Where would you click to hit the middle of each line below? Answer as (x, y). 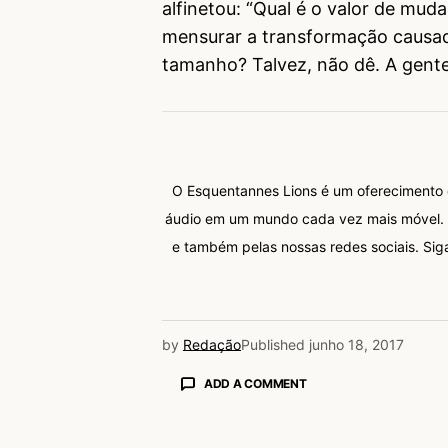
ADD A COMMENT (255, 384)
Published (273, 344)
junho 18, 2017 (356, 344)
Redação (212, 344)
